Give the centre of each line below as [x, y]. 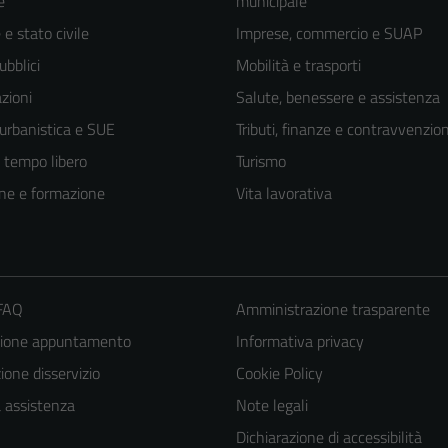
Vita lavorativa [284, 193]
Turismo [261, 161]
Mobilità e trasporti [298, 65]
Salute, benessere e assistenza [338, 97]
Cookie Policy [279, 373]
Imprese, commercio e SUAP [329, 33]
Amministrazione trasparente [332, 309]
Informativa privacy [299, 341]
